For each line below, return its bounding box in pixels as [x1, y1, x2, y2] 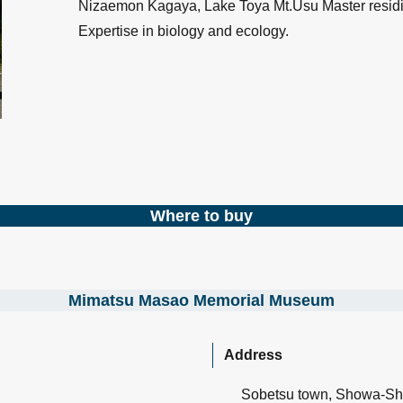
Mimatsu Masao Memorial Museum [68, 291, 335, 310]
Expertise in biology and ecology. [78, 22, 290, 39]
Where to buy [150, 206, 253, 225]
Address [224, 347, 282, 363]
